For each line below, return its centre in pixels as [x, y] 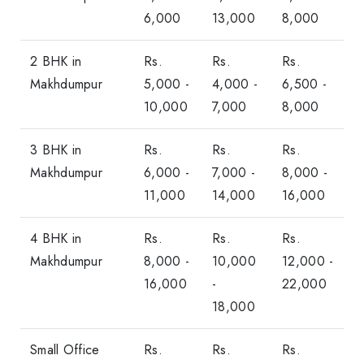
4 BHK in [56, 238]
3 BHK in [56, 149]
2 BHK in [56, 61]
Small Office [65, 349]
